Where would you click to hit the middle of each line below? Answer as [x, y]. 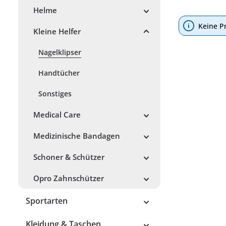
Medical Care [57, 115]
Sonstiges [55, 94]
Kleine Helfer [57, 31]
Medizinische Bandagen [77, 136]
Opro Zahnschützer [69, 178]
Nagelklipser [60, 52]
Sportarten [47, 201]
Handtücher [59, 73]
